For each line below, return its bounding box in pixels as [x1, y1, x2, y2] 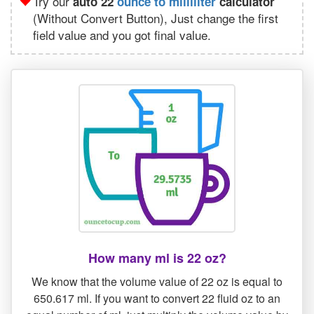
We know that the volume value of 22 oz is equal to [32, 273, 282, 290]
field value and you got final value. [33, 26, 211, 43]
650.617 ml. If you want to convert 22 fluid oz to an [34, 290, 280, 307]
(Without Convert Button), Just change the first [33, 9, 278, 27]
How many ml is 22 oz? [88, 249, 226, 268]
